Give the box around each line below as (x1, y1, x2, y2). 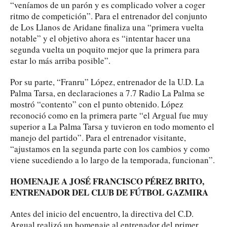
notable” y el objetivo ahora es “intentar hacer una (10, 32, 191, 44)
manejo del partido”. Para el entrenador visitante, (10, 131, 186, 143)
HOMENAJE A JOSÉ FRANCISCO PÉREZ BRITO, (10, 174, 204, 187)
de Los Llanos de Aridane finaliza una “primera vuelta (10, 21, 204, 33)
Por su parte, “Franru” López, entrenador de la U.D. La (10, 75, 204, 88)
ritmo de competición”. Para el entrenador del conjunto (10, 10, 207, 22)
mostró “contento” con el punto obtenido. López (10, 98, 183, 110)
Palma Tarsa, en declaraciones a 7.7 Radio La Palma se (10, 87, 205, 99)
